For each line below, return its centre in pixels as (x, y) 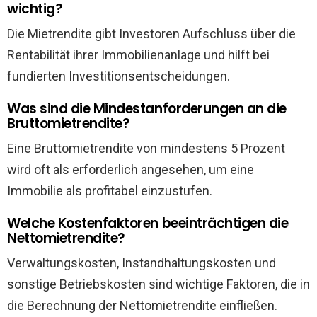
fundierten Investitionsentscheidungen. (119, 76)
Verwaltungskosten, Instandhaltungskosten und (142, 263)
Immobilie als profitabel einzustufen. (110, 191)
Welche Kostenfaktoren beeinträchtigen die (148, 223)
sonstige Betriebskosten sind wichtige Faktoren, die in (158, 284)
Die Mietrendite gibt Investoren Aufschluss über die (151, 34)
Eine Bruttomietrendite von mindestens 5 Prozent (146, 148)
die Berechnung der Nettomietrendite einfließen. (142, 305)
